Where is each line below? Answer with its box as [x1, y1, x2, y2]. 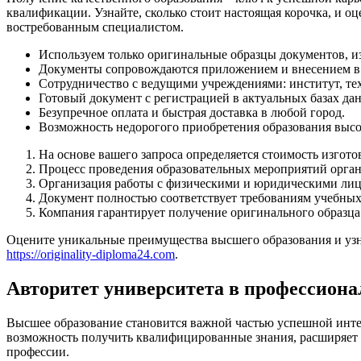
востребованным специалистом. [6, 20, 184, 35]
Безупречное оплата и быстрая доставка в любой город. [39, 106, 345, 120]
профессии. [6, 345, 69, 359]
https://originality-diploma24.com [6, 247, 175, 262]
